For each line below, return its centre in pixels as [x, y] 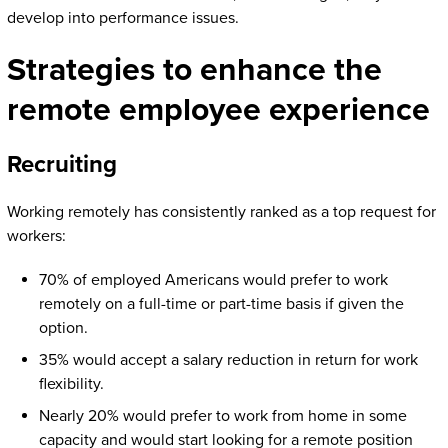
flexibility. [71, 383]
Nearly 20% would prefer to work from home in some [222, 415]
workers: [36, 235]
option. [63, 327]
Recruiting [61, 164]
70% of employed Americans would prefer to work [213, 279]
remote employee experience [218, 109]
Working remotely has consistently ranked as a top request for [221, 211]
